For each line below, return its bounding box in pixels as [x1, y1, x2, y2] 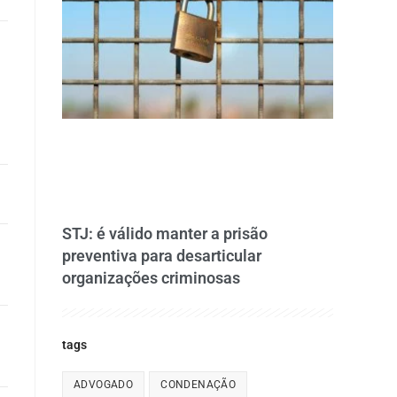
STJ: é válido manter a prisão [62, 224, 268, 244]
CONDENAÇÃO [160, 378, 237, 392]
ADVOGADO [74, 378, 134, 392]
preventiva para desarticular [62, 246, 261, 266]
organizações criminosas [62, 269, 240, 288]
